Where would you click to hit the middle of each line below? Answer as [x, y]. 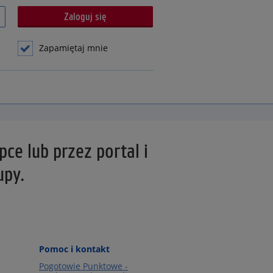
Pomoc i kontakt [74, 249]
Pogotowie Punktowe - [83, 266]
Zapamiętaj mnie [73, 48]
